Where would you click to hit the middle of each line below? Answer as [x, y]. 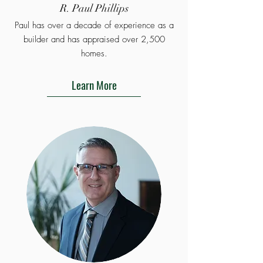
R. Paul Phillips [94, 8]
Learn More [94, 84]
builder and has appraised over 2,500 [94, 39]
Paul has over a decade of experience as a [94, 25]
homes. [94, 53]
